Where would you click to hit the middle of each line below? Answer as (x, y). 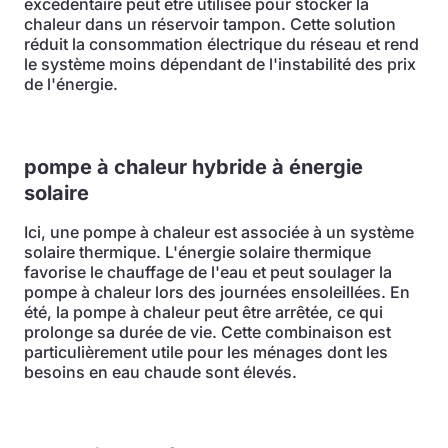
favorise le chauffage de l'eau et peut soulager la (208, 272)
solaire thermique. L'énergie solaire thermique (197, 252)
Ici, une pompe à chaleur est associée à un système (219, 232)
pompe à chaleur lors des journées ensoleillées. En (217, 292)
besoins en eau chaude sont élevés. (160, 372)
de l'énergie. (71, 84)
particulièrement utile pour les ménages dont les (206, 352)
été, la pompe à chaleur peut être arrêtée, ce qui (203, 312)
